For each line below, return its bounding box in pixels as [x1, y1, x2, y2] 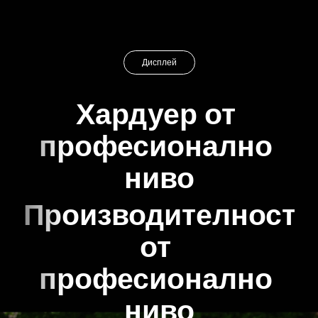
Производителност [23, 200, 304, 231]
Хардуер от [75, 99, 243, 129]
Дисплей [141, 58, 177, 67]
